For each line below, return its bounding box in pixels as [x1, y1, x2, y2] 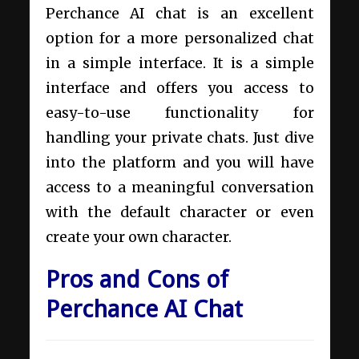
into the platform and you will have [45, 153, 314, 171]
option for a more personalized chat [45, 29, 314, 47]
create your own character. [45, 228, 235, 246]
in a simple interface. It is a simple [45, 54, 314, 72]
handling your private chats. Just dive [45, 128, 314, 147]
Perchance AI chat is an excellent [45, 4, 314, 22]
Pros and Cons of [45, 264, 228, 293]
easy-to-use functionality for [45, 103, 314, 122]
